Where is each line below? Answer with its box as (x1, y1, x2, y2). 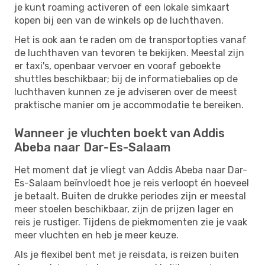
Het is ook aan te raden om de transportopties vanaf (14, 34, 247, 46)
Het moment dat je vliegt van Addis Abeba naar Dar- (14, 164, 247, 176)
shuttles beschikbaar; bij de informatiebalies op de (14, 73, 238, 85)
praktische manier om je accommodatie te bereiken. (14, 99, 244, 111)
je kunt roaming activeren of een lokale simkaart (14, 1, 230, 13)
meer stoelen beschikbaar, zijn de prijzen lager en (14, 203, 234, 215)
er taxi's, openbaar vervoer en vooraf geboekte (14, 60, 221, 72)
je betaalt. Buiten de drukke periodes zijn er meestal (14, 190, 246, 202)
